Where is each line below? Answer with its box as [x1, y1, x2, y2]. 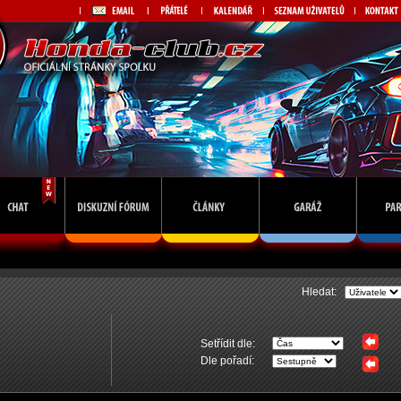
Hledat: [302, 286, 345, 298]
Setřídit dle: [200, 337, 255, 350]
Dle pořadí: [200, 354, 254, 367]
